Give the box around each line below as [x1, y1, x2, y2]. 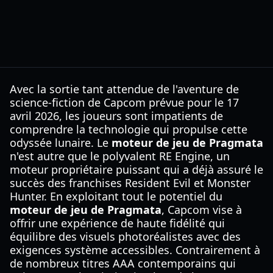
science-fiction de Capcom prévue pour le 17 [10, 95, 239, 110]
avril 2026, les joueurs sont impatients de [10, 108, 223, 123]
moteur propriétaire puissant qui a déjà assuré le [10, 162, 263, 177]
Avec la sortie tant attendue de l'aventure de [10, 82, 239, 96]
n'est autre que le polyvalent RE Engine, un [10, 149, 230, 163]
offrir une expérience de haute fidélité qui [10, 216, 225, 230]
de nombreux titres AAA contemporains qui [10, 256, 236, 271]
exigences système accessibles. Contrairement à [10, 243, 260, 257]
